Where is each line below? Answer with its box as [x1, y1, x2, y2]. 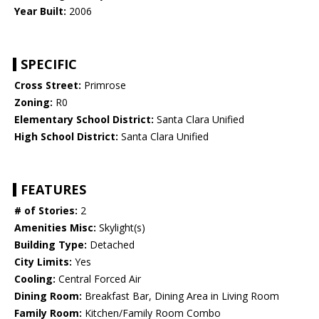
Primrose [81, 78, 126, 93]
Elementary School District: [14, 113, 154, 127]
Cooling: [14, 272, 56, 286]
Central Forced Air [56, 272, 141, 286]
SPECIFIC [21, 56, 77, 73]
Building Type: [14, 238, 87, 252]
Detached [87, 238, 135, 252]
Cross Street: [14, 78, 81, 93]
